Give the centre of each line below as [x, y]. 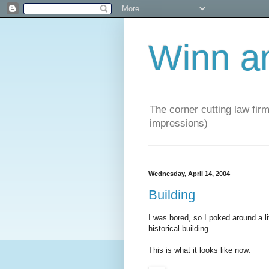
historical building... [182, 229]
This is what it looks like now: [200, 250]
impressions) [179, 124]
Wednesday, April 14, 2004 [189, 174]
